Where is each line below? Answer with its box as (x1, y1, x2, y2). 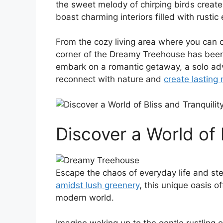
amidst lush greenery (56, 180, 139, 191)
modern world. (56, 193, 114, 203)
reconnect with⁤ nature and (56, 74, 164, 85)
